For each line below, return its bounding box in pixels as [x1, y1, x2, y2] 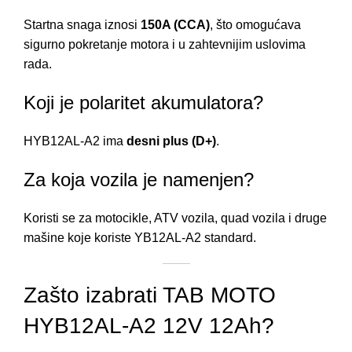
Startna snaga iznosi [24, 18, 141, 32]
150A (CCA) [141, 18, 210, 32]
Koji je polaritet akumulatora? [24, 92, 263, 114]
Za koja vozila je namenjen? [24, 169, 254, 191]
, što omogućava [210, 18, 301, 32]
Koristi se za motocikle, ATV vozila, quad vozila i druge [24, 211, 327, 225]
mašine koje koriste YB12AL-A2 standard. [24, 231, 256, 245]
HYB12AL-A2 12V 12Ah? [24, 313, 274, 339]
